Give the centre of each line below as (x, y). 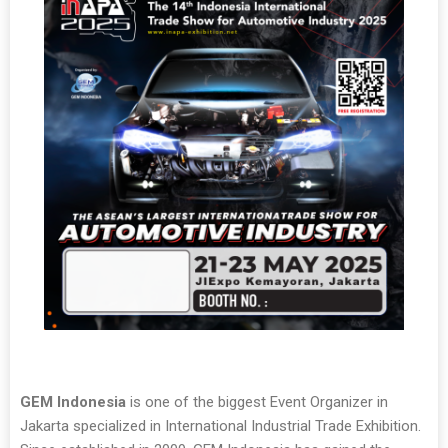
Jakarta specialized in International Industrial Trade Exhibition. (220, 426)
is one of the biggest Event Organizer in (257, 402)
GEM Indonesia (73, 402)
